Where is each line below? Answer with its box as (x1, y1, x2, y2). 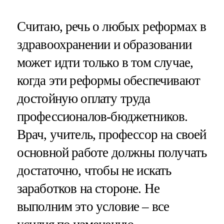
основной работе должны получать (16, 144, 207, 160)
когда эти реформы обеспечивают (16, 72, 200, 88)
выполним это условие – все (16, 198, 169, 214)
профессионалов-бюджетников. (16, 108, 188, 124)
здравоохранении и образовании (16, 36, 191, 52)
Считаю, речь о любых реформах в (16, 18, 206, 34)
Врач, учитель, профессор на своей (16, 126, 206, 142)
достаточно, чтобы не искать (16, 162, 171, 178)
